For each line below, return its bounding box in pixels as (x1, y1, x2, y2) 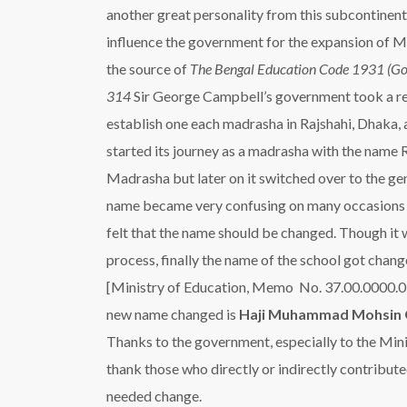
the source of (106, 60, 190, 77)
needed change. (106, 387, 202, 404)
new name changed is (106, 305, 239, 323)
